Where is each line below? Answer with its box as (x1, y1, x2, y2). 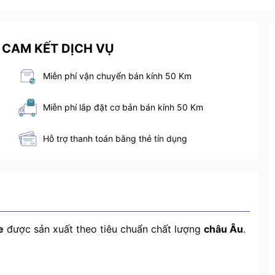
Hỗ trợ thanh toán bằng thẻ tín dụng (42, 133, 187, 144)
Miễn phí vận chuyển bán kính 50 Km (42, 71, 192, 82)
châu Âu (203, 223, 243, 236)
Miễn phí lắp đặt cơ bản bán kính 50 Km (42, 102, 203, 113)
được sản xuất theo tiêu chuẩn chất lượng (3, 223, 204, 236)
